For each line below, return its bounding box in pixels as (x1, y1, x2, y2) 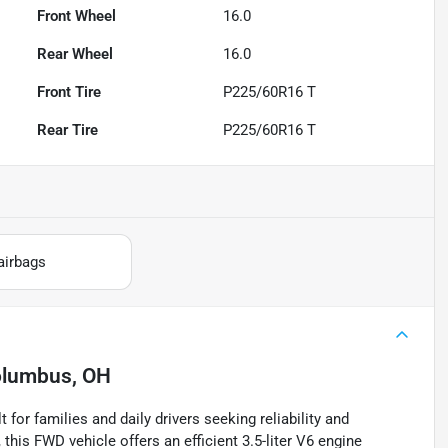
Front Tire (37, 83, 102, 102)
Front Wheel (37, 7, 117, 26)
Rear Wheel (37, 45, 114, 64)
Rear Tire (37, 121, 99, 140)
